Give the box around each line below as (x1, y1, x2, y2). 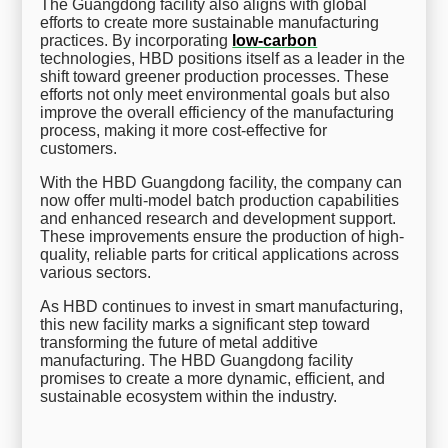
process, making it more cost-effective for (40, 121, 328, 139)
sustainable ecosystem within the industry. (40, 387, 338, 405)
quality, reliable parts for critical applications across (40, 245, 400, 263)
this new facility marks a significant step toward (40, 315, 371, 333)
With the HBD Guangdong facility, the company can (40, 173, 403, 191)
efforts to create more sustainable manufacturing (40, 13, 380, 31)
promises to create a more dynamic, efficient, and (40, 369, 386, 387)
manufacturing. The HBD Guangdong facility (40, 351, 354, 369)
